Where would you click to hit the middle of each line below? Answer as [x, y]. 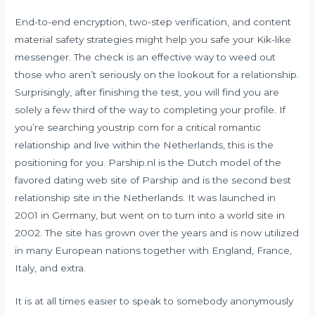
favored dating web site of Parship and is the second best [153, 180]
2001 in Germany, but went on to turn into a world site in [150, 216]
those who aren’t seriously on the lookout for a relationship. [157, 75]
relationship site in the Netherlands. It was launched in [146, 198]
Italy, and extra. [51, 268]
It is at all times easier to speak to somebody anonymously [154, 301]
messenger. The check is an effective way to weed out [146, 57]
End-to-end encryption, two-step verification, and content [153, 22]
